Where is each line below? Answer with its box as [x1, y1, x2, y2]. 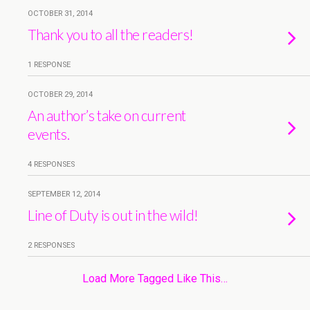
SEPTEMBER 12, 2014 [28, 190, 100, 199]
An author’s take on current [28, 107, 186, 124]
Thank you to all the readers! [28, 26, 194, 43]
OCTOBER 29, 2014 [28, 90, 93, 99]
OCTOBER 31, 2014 [28, 9, 93, 18]
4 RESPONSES [28, 160, 75, 169]
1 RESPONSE [28, 60, 71, 69]
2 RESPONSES [28, 241, 75, 250]
